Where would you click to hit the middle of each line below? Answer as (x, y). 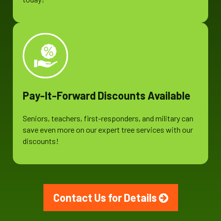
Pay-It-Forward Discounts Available (107, 95)
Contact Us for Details (106, 198)
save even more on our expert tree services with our (108, 130)
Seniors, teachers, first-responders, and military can (108, 118)
